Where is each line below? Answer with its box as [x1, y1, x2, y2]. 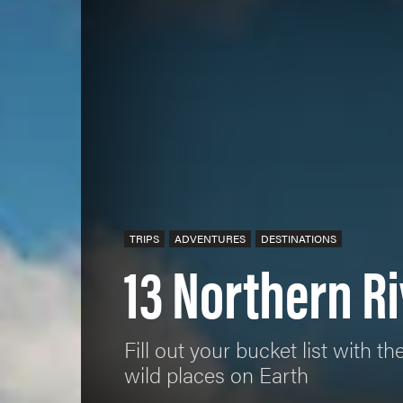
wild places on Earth [124, 359, 309, 390]
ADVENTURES [175, 230, 246, 247]
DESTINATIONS [261, 230, 336, 247]
